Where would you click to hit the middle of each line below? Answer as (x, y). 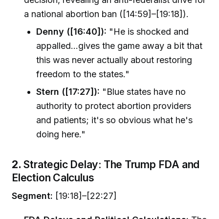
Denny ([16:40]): (72, 32)
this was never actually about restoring (114, 60)
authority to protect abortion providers (114, 106)
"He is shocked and (148, 32)
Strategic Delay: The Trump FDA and (111, 164)
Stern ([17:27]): (68, 91)
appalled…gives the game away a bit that (120, 46)
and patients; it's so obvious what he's (115, 120)
